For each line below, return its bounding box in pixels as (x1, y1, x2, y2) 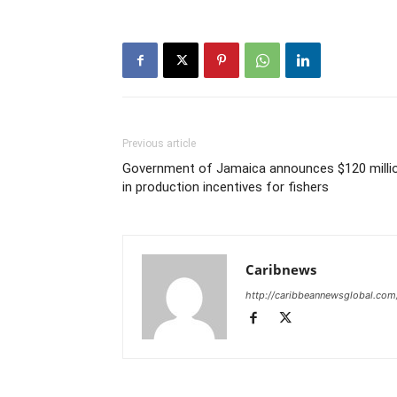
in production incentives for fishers (122, 179, 329, 196)
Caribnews (245, 261, 316, 279)
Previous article (122, 137, 196, 151)
